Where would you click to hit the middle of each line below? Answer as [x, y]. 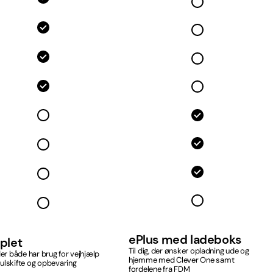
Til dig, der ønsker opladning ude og [189, 250]
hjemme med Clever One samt [182, 260]
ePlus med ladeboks [185, 239]
